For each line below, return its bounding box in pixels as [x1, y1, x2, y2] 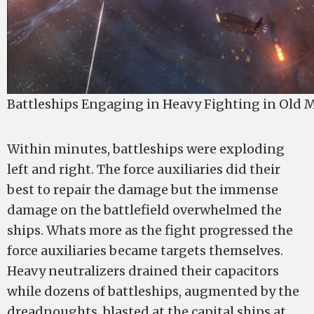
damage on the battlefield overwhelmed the [7, 202, 282, 219]
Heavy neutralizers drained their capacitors [7, 263, 279, 280]
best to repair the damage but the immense [7, 182, 278, 198]
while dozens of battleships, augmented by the [7, 283, 299, 300]
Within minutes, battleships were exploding [7, 141, 285, 158]
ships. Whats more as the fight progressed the [7, 222, 293, 239]
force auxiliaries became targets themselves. [7, 243, 283, 259]
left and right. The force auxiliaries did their [7, 161, 280, 178]
